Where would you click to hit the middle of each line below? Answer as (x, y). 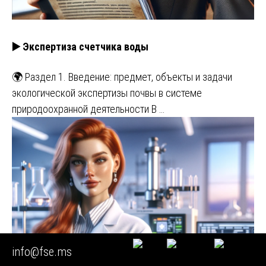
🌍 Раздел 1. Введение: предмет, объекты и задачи (122, 77)
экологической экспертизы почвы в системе (107, 93)
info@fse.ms (42, 251)
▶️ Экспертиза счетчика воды (80, 47)
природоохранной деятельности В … (88, 109)
